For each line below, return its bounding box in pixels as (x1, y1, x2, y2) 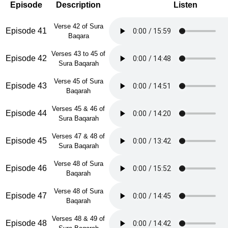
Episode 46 (5, 164, 47, 173)
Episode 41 (5, 26, 47, 35)
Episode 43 (5, 81, 47, 90)
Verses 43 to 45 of (51, 50, 105, 58)
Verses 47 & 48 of (52, 132, 105, 140)
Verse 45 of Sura (53, 77, 103, 85)
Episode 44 (5, 109, 47, 118)
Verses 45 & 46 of (52, 105, 105, 112)
